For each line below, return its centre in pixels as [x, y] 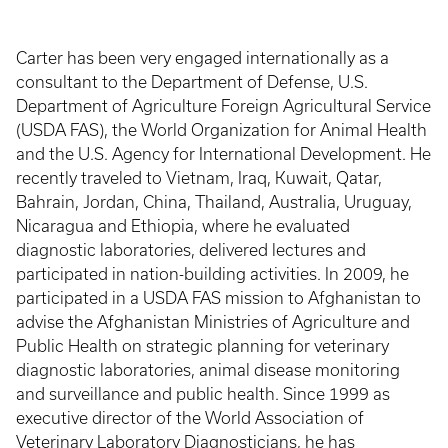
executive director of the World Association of [190, 418]
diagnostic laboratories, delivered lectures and [191, 250]
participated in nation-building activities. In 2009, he [212, 274]
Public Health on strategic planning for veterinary [202, 346]
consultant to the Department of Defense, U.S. [192, 82]
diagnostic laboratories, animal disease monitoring [208, 370]
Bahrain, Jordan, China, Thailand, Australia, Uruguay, [214, 202]
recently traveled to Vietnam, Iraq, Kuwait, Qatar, [199, 178]
